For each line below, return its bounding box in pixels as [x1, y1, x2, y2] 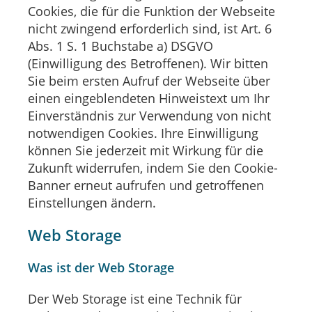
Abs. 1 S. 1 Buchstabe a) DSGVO [28, 38, 213, 55]
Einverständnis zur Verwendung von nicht [28, 107, 271, 125]
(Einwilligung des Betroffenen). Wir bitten [28, 55, 268, 72]
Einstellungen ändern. [28, 194, 156, 212]
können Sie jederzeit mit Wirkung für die [28, 142, 263, 159]
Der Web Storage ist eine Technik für [28, 290, 242, 308]
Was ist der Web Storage [28, 259, 174, 276]
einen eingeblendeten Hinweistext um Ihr [28, 90, 270, 107]
